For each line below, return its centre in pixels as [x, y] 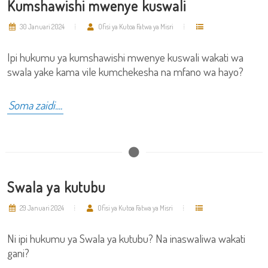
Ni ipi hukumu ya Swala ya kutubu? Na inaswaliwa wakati [126, 238]
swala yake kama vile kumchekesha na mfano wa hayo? [125, 71]
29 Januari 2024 [41, 208]
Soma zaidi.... [35, 105]
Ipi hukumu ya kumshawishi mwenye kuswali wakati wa [125, 57]
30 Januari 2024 [42, 27]
